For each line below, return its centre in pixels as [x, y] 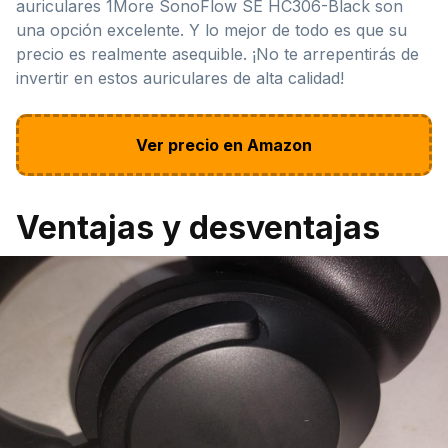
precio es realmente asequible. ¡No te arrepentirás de [217, 54]
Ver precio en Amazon [224, 145]
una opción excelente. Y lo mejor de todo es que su [211, 30]
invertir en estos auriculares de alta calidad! [180, 78]
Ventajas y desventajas [198, 228]
